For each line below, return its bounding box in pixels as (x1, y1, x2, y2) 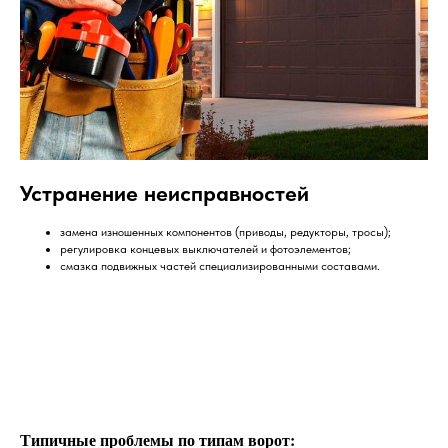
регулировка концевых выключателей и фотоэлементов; (60, 242, 351, 257)
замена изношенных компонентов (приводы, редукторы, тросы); (60, 225, 391, 240)
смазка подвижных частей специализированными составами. (60, 259, 380, 274)
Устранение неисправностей (20, 180, 309, 207)
